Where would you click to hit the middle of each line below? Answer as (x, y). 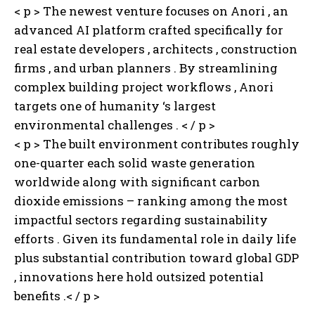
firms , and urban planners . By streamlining (146, 68)
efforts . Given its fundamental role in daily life (155, 239)
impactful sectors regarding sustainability (141, 220)
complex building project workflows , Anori (144, 87)
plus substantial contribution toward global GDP (156, 258)
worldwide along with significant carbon (137, 182)
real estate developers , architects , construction (156, 49)
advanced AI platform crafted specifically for (149, 30)
